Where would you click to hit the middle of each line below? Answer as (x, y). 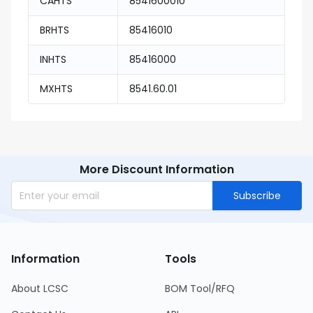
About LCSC (40, 289)
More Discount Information (156, 169)
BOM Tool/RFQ (200, 289)
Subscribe (257, 196)
